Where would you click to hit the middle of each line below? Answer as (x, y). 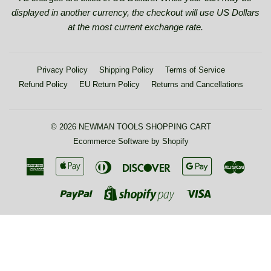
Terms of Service (195, 70)
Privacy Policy (62, 70)
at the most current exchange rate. (135, 27)
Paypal (106, 190)
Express (61, 179)
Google (226, 165)
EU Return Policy (109, 85)
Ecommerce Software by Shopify (131, 142)
